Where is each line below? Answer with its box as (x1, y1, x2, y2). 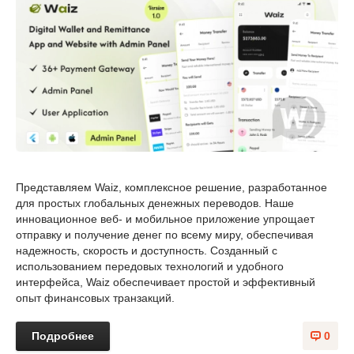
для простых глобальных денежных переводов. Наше (16, 196, 294, 209)
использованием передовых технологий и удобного (16, 259, 284, 273)
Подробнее (32, 329, 94, 342)
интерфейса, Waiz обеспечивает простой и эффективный (16, 275, 315, 288)
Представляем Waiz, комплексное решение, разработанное (16, 180, 327, 194)
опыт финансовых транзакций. (16, 291, 175, 304)
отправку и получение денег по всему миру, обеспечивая (16, 228, 314, 241)
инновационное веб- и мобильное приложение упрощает (16, 212, 314, 225)
